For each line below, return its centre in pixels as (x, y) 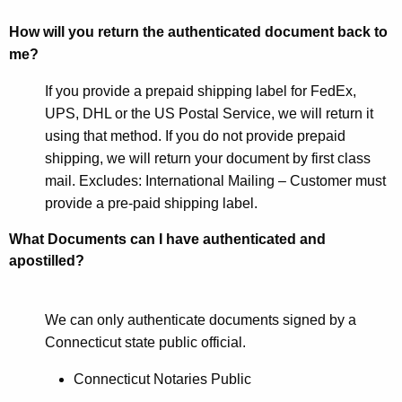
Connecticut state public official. (147, 343)
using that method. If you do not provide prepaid (195, 136)
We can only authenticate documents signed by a (201, 320)
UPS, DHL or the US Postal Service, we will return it (209, 114)
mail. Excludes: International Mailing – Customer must (215, 181)
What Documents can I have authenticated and (167, 240)
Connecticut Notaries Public (162, 380)
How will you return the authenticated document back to (198, 32)
